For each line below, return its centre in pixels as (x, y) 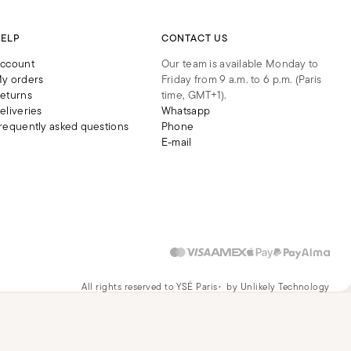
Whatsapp (186, 111)
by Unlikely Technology (278, 287)
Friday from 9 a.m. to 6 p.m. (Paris (241, 80)
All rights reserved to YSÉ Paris (150, 287)
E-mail (176, 142)
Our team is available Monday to (240, 64)
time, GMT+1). (194, 95)
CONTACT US (194, 38)
